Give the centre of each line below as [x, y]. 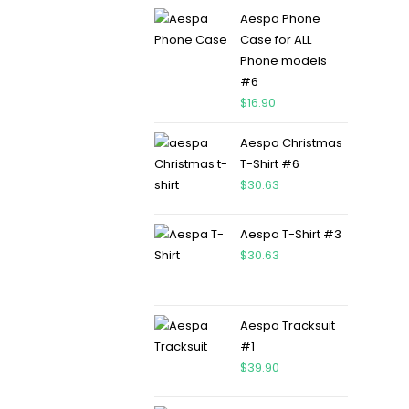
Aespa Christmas [291, 143]
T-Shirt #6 [269, 164]
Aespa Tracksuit [287, 325]
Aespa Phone [280, 19]
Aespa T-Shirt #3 [290, 234]
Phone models [283, 61]
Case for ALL [275, 40]
